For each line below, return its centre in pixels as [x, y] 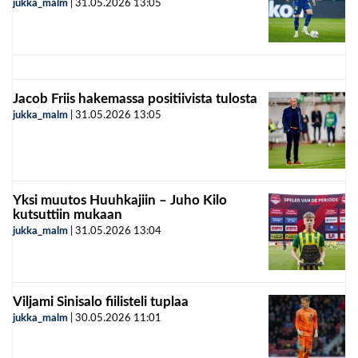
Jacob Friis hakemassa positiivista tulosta [135, 98]
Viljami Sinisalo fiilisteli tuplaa [101, 301]
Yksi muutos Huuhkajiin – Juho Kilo [120, 200]
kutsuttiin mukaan [68, 214]
